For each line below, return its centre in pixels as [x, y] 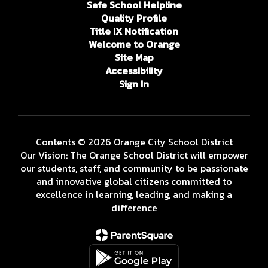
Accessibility [134, 71]
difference [134, 208]
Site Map [134, 57]
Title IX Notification [134, 31]
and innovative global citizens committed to [134, 181]
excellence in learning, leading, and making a [134, 194]
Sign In [134, 84]
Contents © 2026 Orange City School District [134, 142]
